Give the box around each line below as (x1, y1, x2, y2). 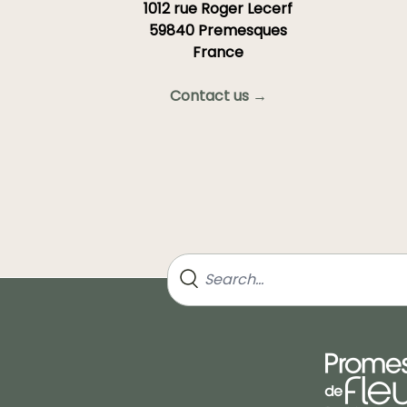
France (193, 41, 243, 63)
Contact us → (169, 84, 267, 106)
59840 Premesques (149, 19, 287, 41)
